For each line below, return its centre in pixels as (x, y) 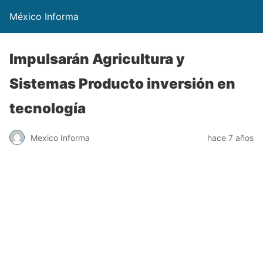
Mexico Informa (60, 137)
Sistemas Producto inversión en (122, 84)
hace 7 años (230, 137)
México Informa (44, 16)
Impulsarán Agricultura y (97, 59)
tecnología (48, 108)
